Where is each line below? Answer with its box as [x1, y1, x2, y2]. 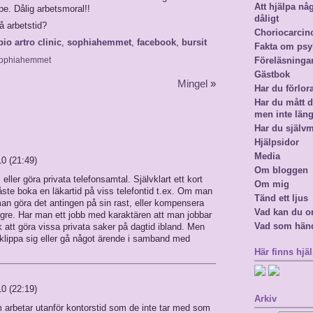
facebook [137, 37, 176, 48]
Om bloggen [254, 165, 308, 175]
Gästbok [254, 69, 290, 80]
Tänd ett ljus [254, 193, 308, 203]
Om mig [254, 179, 289, 189]
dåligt [254, 13, 279, 24]
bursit [182, 37, 207, 48]
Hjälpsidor [254, 137, 299, 147]
